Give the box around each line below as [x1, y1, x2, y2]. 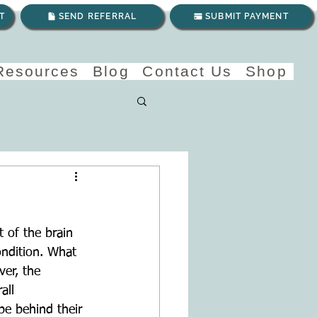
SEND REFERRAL [58, 11, 137, 21]
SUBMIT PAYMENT [205, 11, 289, 21]
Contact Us [142, 63, 233, 79]
